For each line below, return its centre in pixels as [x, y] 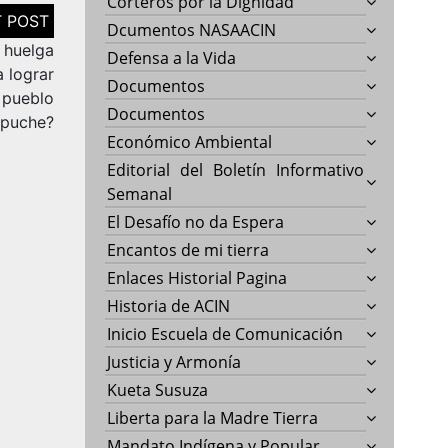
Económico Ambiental [190, 141]
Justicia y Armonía [174, 361]
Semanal [140, 193]
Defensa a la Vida [172, 57]
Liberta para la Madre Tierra [213, 417]
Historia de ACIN [169, 305]
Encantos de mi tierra [188, 249]
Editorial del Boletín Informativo [236, 169]
